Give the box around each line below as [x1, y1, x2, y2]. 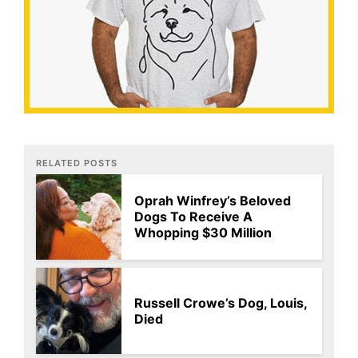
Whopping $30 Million [134, 225, 272, 241]
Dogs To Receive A [134, 209, 253, 225]
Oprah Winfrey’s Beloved [134, 193, 292, 209]
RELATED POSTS [36, 157, 117, 169]
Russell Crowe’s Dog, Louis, [134, 294, 308, 311]
